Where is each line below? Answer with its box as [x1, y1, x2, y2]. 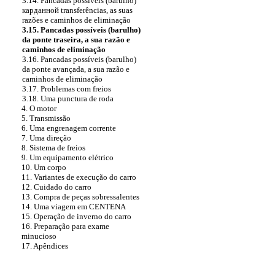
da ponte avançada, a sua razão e [22, 64, 130, 74]
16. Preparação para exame [21, 222, 109, 231]
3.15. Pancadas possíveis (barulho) [22, 25, 141, 34]
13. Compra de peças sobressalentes [21, 192, 139, 201]
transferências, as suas [59, 6, 133, 15]
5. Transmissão [21, 114, 71, 123]
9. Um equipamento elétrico [21, 153, 114, 162]
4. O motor [21, 104, 56, 113]
